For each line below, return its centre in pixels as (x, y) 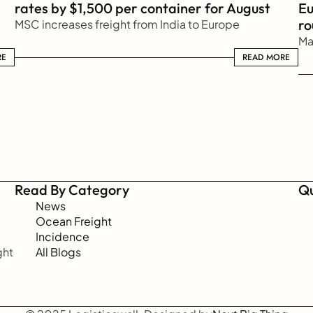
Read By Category (72, 190)
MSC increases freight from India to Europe (127, 24)
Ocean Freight (74, 221)
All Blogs (58, 252)
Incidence (63, 236)
